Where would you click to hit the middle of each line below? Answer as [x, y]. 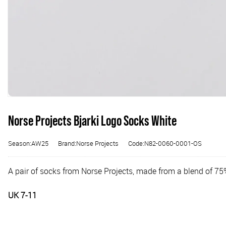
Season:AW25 [28, 143]
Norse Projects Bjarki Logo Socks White [92, 121]
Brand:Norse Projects [88, 143]
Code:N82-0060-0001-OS [165, 143]
